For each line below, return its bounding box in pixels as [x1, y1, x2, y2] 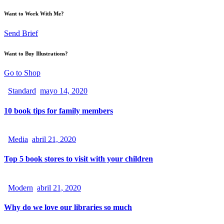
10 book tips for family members [4, 106, 113, 115]
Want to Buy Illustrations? [4, 50, 68, 56]
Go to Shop [4, 68, 40, 77]
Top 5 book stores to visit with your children [4, 154, 153, 163]
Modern [8, 183, 33, 192]
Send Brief [4, 28, 38, 37]
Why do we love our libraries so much [4, 202, 132, 211]
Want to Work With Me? [4, 10, 64, 16]
